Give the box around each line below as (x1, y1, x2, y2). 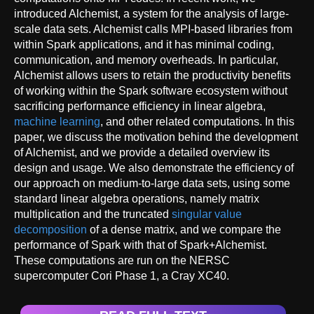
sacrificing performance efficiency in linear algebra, (14, 100, 266, 112)
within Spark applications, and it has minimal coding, (14, 38, 274, 50)
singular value (172, 207, 242, 220)
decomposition (14, 223, 87, 235)
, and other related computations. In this (100, 115, 294, 128)
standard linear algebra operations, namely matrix (14, 192, 259, 205)
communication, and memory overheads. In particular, (14, 53, 278, 66)
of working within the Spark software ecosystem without (14, 84, 287, 97)
